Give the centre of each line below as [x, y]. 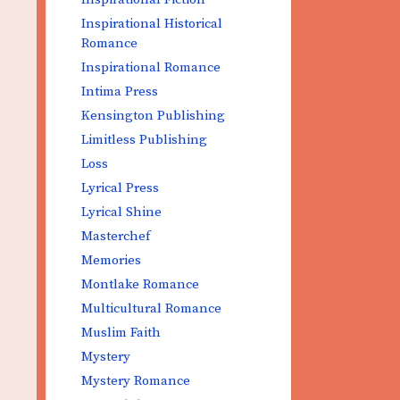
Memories [111, 260]
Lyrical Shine [121, 212]
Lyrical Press [120, 188]
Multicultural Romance [151, 308]
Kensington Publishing [153, 116]
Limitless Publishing [144, 140]
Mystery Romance [136, 381]
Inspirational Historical [152, 24]
